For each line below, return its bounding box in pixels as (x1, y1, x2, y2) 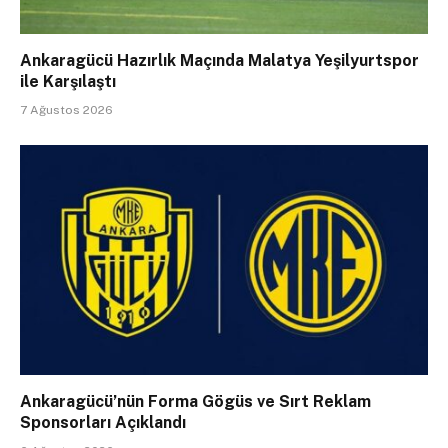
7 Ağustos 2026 (20, 103, 113, 118)
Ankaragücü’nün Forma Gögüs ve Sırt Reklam (20, 391, 371, 411)
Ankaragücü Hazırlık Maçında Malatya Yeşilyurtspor (20, 51, 419, 71)
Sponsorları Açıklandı (20, 412, 186, 432)
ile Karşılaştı (20, 72, 116, 92)
